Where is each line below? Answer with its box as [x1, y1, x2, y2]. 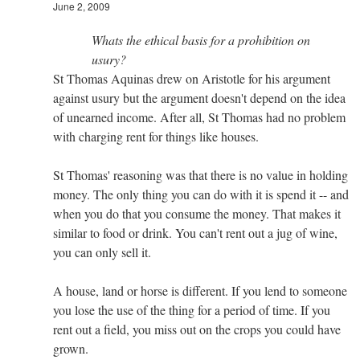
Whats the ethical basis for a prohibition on [92, 31, 310, 48]
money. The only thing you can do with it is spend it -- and [53, 185, 349, 202]
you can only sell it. [53, 243, 151, 260]
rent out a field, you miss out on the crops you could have [53, 320, 341, 337]
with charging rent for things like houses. [53, 127, 259, 145]
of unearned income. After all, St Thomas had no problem [53, 108, 346, 125]
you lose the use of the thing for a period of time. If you [53, 301, 330, 318]
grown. [53, 339, 88, 357]
